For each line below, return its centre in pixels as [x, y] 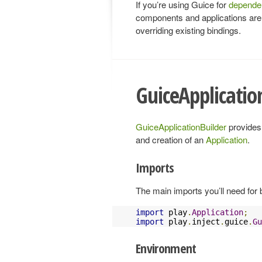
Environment [166, 248]
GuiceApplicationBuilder [181, 126]
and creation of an [171, 139]
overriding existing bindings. [188, 30]
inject [206, 221]
